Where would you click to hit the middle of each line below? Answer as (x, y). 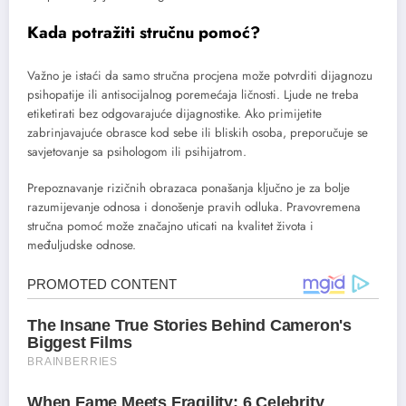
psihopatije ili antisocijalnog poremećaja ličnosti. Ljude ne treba (193, 94)
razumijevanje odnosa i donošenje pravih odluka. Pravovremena (194, 207)
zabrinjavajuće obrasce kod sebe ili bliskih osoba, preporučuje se (198, 132)
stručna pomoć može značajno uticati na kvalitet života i (170, 226)
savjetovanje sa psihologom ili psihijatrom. (137, 151)
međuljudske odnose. (82, 245)
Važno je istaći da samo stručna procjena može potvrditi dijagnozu (200, 75)
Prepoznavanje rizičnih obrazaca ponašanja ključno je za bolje (188, 188)
